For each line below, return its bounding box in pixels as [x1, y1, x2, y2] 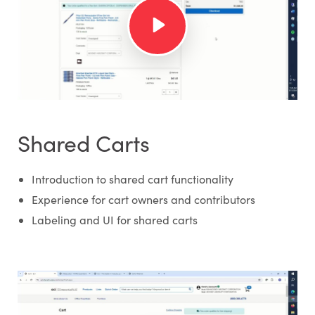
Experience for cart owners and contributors [31, 191, 255, 207]
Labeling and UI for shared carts [31, 212, 198, 227]
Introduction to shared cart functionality [31, 171, 233, 186]
